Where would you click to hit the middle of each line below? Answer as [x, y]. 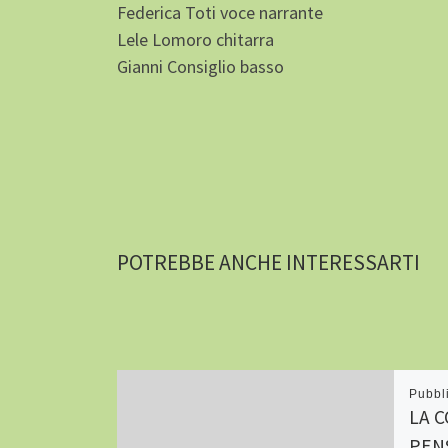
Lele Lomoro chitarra [195, 39]
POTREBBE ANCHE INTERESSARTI [268, 263]
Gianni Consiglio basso [200, 66]
